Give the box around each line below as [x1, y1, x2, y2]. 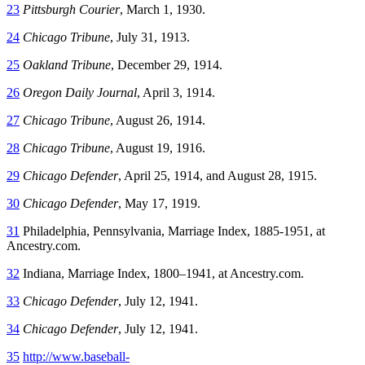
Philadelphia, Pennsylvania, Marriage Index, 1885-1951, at [20, 223, 325, 238]
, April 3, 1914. [137, 85, 215, 99]
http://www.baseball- [23, 349, 130, 363]
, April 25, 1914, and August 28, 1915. [118, 168, 317, 182]
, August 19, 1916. [110, 140, 205, 155]
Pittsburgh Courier [23, 2, 120, 16]
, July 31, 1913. [110, 29, 190, 44]
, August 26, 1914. [110, 112, 205, 127]
